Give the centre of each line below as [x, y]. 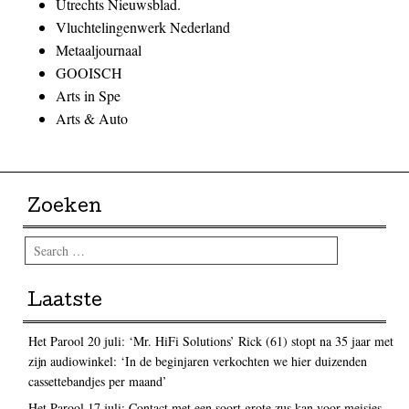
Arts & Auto [92, 119]
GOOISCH [89, 73]
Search [38, 246]
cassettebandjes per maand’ [97, 381]
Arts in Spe [89, 96]
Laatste [65, 303]
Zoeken [65, 208]
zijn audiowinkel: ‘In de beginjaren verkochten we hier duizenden [197, 361]
